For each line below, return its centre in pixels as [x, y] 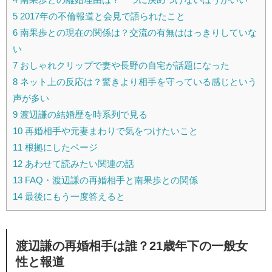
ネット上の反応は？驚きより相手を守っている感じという [137, 81]
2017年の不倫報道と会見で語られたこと [101, 16]
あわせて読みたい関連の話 [78, 163]
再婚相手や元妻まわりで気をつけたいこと [110, 131]
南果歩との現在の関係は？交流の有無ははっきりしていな [137, 32]
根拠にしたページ [60, 147]
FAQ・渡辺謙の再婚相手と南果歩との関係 [110, 180]
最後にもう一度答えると [74, 196]
